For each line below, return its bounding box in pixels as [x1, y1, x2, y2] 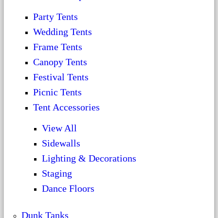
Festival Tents [33, 72, 89, 82]
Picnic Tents [33, 87, 82, 97]
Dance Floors [42, 183, 94, 194]
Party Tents [33, 11, 78, 22]
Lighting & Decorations [42, 153, 136, 163]
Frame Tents [33, 41, 82, 52]
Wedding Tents [33, 26, 92, 37]
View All [42, 123, 77, 133]
